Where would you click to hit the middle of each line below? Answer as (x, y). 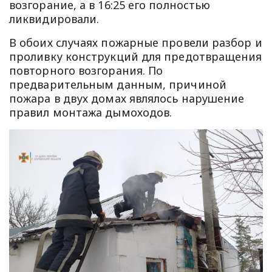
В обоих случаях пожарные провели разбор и (136, 42)
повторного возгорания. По (86, 70)
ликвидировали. (54, 19)
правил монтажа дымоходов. (91, 112)
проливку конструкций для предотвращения (136, 56)
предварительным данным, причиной (118, 84)
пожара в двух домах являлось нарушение (127, 98)
